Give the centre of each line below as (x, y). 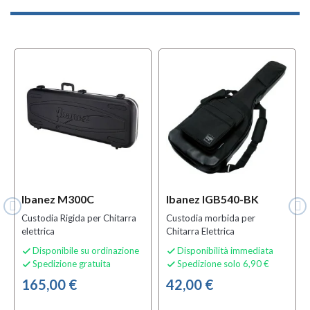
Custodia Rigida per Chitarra (79, 218)
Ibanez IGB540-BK (212, 199)
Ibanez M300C (58, 199)
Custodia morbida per (211, 218)
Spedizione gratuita (72, 264)
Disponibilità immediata (225, 251)
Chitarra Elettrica (200, 231)
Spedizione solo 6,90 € (223, 264)
